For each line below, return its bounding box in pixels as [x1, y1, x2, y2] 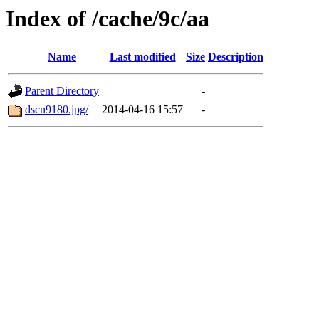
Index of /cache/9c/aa [6, 6, 209, 31]
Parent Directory [25, 85, 99, 98]
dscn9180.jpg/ [25, 103, 88, 116]
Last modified [109, 51, 176, 63]
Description [208, 51, 263, 63]
